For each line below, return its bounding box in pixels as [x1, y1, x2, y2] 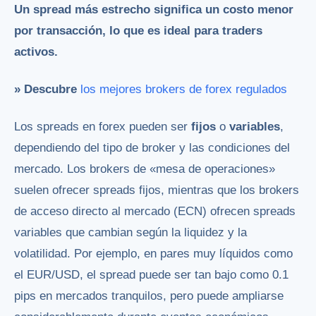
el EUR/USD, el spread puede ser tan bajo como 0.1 [14, 267, 288, 281]
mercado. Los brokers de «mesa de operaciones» [14, 162, 275, 176]
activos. [14, 44, 58, 59]
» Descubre [14, 82, 77, 96]
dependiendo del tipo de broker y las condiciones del [14, 140, 290, 154]
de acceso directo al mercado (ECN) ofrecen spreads [14, 204, 296, 218]
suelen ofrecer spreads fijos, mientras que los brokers [14, 183, 299, 197]
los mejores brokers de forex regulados [80, 82, 287, 96]
